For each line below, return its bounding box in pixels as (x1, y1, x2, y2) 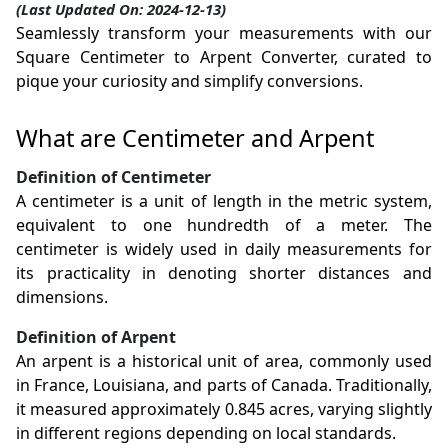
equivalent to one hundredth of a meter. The (16, 214, 432, 237)
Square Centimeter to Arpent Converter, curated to (16, 46, 432, 69)
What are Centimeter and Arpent (16, 122, 375, 155)
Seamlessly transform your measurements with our (16, 22, 432, 45)
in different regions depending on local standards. (16, 422, 397, 445)
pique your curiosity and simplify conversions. (16, 70, 364, 93)
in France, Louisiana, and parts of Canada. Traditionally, (16, 374, 432, 397)
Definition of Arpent (16, 326, 177, 349)
